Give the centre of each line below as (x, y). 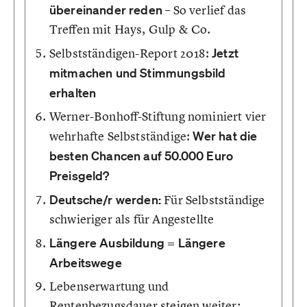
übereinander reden (106, 10)
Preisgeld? (79, 175)
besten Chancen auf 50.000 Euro (141, 156)
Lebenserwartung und (109, 286)
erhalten (73, 93)
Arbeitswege (85, 262)
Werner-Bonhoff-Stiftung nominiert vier (158, 116)
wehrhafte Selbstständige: (121, 136)
